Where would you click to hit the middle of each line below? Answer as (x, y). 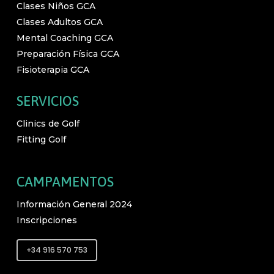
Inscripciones (46, 220)
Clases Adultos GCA (59, 22)
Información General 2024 (74, 204)
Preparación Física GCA (68, 54)
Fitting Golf (41, 139)
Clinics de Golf (48, 124)
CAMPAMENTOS (65, 182)
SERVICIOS (47, 101)
